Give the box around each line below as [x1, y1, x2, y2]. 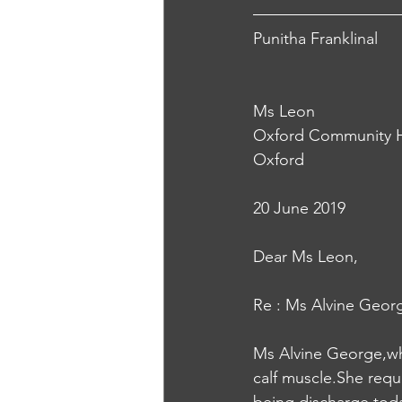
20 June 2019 [253, 198, 345, 218]
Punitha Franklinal [253, 29, 378, 48]
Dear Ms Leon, [253, 247, 358, 267]
